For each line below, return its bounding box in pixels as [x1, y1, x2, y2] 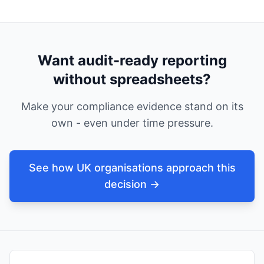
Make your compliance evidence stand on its [21, 100, 243, 113]
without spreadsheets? [53, 71, 211, 88]
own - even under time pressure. [51, 117, 213, 130]
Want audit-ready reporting [37, 52, 227, 70]
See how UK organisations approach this [28, 161, 236, 174]
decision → [104, 178, 160, 191]
